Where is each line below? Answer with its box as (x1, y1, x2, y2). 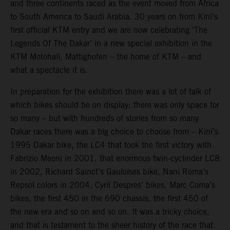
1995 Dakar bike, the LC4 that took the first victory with (10, 140, 212, 150)
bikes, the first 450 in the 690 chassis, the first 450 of (10, 194, 208, 204)
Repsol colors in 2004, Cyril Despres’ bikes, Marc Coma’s (10, 180, 215, 190)
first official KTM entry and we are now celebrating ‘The (10, 25, 207, 35)
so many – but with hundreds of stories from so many (10, 113, 199, 124)
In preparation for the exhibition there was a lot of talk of (10, 87, 211, 97)
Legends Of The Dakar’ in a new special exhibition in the (10, 39, 212, 49)
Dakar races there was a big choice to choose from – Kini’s (10, 127, 218, 137)
